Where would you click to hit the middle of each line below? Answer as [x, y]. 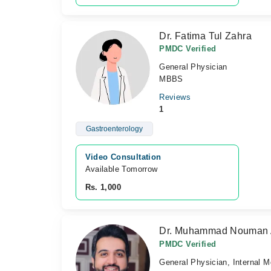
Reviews [175, 97]
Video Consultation [123, 157]
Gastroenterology [114, 129]
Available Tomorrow [122, 169]
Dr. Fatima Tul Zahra [206, 36]
